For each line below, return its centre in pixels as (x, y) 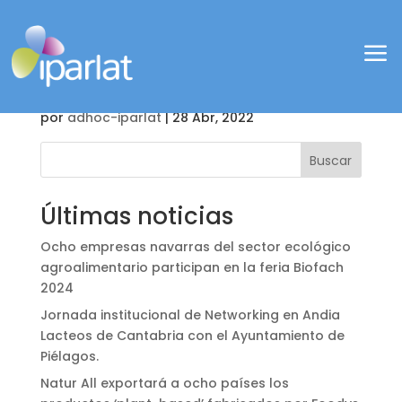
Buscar (331, 160)
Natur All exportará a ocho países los (164, 383)
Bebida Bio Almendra (166, 64)
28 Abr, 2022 (213, 118)
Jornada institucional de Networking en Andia (190, 315)
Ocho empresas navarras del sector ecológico (195, 247)
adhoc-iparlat (114, 118)
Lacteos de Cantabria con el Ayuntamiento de (192, 336)
